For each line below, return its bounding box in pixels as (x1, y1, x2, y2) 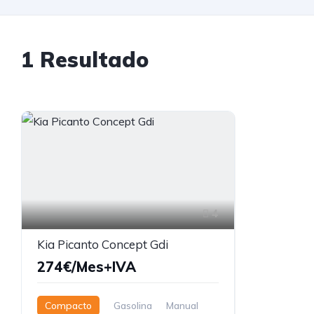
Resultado (34, 46, 149, 73)
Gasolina (114, 299, 152, 312)
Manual (166, 299, 198, 312)
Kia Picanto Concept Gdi (37, 236, 168, 252)
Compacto (45, 299, 92, 312)
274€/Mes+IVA (37, 257, 136, 275)
